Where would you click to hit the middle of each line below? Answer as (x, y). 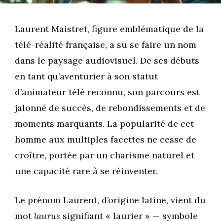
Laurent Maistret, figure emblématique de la (109, 29)
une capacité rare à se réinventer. (86, 171)
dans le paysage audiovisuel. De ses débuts (107, 61)
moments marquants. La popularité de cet (104, 124)
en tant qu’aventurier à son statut (86, 76)
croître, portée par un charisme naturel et (105, 155)
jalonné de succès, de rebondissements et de (110, 108)
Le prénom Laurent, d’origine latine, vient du (110, 200)
